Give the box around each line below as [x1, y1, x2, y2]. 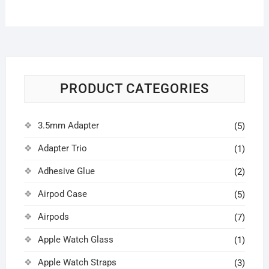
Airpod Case [37, 189, 87, 200]
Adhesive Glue [37, 166, 95, 177]
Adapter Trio [37, 143, 87, 154]
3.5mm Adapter [37, 120, 99, 131]
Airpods [37, 211, 69, 223]
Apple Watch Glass [37, 234, 113, 246]
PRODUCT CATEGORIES [59, 81, 209, 97]
